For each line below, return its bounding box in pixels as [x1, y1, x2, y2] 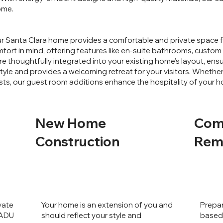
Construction [35, 132, 120, 150]
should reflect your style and [41, 210, 142, 220]
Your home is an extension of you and [41, 200, 173, 210]
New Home [35, 114, 107, 131]
